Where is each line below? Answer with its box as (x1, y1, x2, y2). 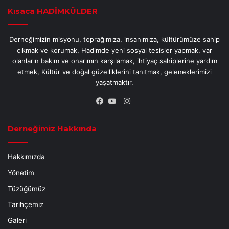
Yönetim (8, 168, 34, 177)
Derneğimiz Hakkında (8, 123, 97, 133)
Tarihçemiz (8, 200, 43, 209)
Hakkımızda (8, 152, 45, 161)
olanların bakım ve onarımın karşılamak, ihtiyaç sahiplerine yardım (12, 56, 217, 65)
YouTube (114, 108, 146, 119)
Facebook (102, 108, 138, 119)
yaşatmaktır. (96, 78, 133, 86)
